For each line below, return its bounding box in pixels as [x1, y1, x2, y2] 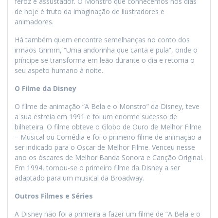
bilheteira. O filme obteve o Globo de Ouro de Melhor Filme [15, 122, 201, 131]
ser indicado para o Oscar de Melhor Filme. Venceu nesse [15, 142, 195, 152]
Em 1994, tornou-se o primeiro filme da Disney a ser [15, 163, 180, 172]
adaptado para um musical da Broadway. [15, 173, 144, 182]
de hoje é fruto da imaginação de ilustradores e [15, 6, 164, 16]
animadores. [15, 17, 54, 26]
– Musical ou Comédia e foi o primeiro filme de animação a [15, 132, 201, 142]
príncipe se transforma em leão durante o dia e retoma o [15, 55, 195, 65]
